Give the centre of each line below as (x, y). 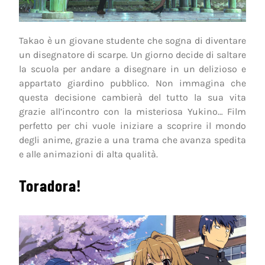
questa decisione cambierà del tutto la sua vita (132, 97)
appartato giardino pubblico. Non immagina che (132, 83)
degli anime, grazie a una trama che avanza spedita (132, 140)
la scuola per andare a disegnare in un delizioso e (132, 69)
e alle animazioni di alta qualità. (88, 154)
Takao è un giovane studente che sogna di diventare (132, 40)
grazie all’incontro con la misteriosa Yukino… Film (132, 111)
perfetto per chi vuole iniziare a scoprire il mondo (132, 125)
